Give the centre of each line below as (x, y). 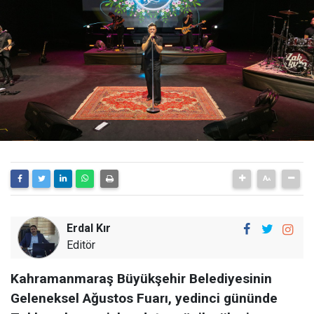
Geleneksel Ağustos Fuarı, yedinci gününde (144, 298)
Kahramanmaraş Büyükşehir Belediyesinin (141, 279)
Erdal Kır (89, 228)
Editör (81, 245)
